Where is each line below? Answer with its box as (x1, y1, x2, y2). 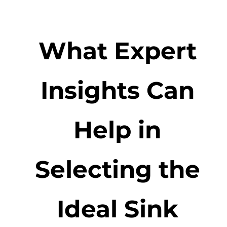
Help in (73, 115, 162, 145)
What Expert (38, 36, 197, 66)
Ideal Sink (56, 194, 178, 224)
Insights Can (40, 75, 195, 105)
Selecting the (34, 155, 200, 184)
